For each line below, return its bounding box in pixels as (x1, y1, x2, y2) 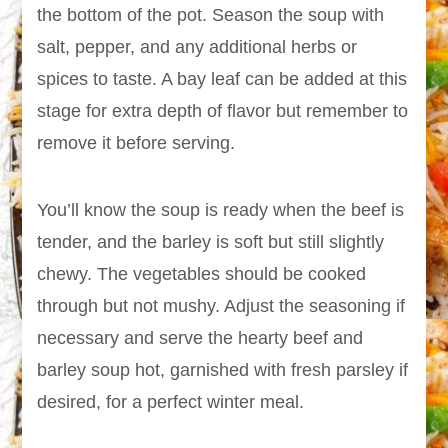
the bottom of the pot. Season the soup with (37, 5, 385, 26)
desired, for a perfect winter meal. (37, 392, 305, 413)
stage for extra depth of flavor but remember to (37, 101, 409, 122)
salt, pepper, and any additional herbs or (37, 37, 358, 58)
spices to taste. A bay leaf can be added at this (37, 69, 408, 90)
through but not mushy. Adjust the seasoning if (37, 296, 406, 317)
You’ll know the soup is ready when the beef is (37, 200, 405, 221)
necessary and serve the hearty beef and (37, 328, 364, 349)
